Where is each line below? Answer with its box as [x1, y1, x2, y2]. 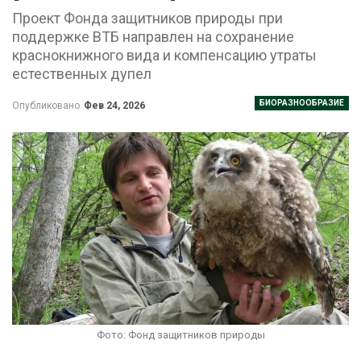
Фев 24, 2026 [84, 99, 145, 111]
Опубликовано [12, 99, 82, 111]
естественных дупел [12, 64, 151, 82]
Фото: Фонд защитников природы [96, 329, 265, 342]
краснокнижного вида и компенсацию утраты [12, 46, 317, 64]
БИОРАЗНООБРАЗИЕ [259, 98, 344, 107]
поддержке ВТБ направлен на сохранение [12, 27, 294, 45]
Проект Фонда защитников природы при [12, 9, 283, 27]
